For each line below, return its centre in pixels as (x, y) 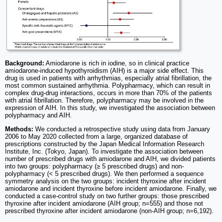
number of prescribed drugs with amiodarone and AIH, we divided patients (110, 159)
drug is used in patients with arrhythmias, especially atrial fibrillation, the (108, 78)
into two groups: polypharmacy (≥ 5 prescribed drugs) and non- (94, 166)
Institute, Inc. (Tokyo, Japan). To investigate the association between (104, 151)
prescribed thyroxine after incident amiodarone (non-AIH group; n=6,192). (109, 211)
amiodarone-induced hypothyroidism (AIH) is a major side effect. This (104, 70)
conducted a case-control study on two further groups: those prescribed (107, 196)
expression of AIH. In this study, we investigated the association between (110, 108)
